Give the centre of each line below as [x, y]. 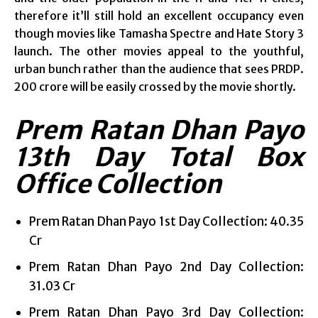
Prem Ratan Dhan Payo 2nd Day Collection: [166, 267]
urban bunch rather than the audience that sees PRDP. [159, 68]
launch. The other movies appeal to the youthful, [159, 51]
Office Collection [118, 184]
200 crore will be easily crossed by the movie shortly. [155, 86]
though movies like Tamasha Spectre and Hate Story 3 [159, 33]
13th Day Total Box [159, 157]
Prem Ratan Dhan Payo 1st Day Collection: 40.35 [166, 221]
